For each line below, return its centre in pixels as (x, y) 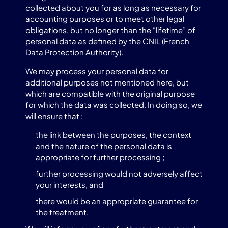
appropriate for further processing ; (100, 157)
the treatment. (62, 212)
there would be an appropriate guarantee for (117, 201)
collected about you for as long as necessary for (113, 7)
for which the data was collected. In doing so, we (114, 105)
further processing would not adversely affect (119, 173)
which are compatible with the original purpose (110, 93)
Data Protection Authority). (74, 52)
